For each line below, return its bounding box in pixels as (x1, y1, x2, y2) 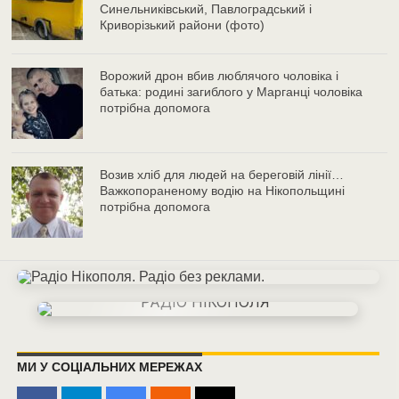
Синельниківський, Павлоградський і (100, 2, 313, 17)
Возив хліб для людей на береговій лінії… (100, 167, 345, 183)
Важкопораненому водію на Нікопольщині (100, 183, 346, 199)
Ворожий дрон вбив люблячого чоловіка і (100, 69, 339, 84)
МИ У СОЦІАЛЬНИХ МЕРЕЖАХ (16, 360, 202, 375)
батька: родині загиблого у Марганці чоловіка (100, 85, 363, 100)
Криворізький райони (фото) (100, 18, 265, 33)
